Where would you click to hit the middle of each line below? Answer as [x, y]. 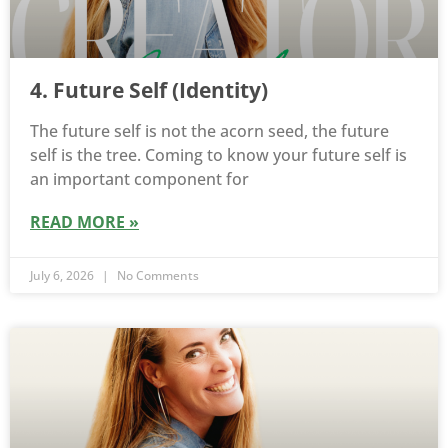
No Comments [156, 276]
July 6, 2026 [63, 276]
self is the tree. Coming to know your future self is [218, 155]
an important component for [139, 179]
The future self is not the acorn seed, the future [209, 131]
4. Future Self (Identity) [149, 90]
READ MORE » [84, 222]
